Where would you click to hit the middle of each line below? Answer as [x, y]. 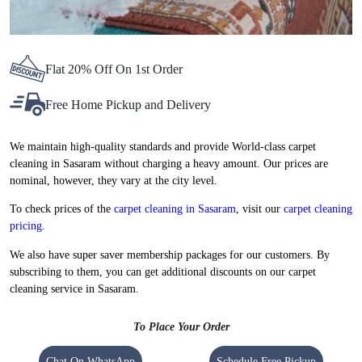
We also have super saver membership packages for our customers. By [170, 255]
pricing [26, 226]
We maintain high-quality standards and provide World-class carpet [163, 147]
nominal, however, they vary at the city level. [114, 181]
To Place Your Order [181, 327]
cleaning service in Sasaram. [74, 288]
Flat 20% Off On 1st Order [114, 69]
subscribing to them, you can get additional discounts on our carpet [163, 271]
